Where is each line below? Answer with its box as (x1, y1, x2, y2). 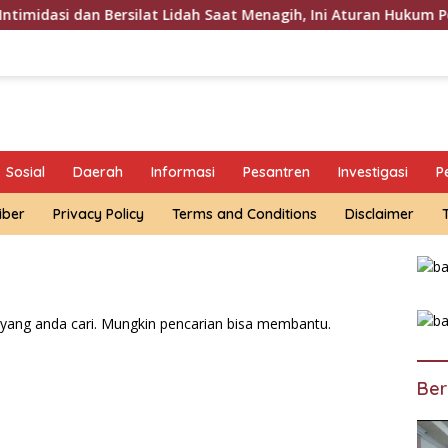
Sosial (6, 163, 45, 181)
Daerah (73, 163, 123, 181)
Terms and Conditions (172, 205, 317, 223)
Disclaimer (345, 205, 414, 223)
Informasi (151, 163, 215, 181)
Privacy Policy (53, 205, 144, 223)
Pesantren (243, 163, 310, 181)
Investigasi (338, 163, 408, 181)
